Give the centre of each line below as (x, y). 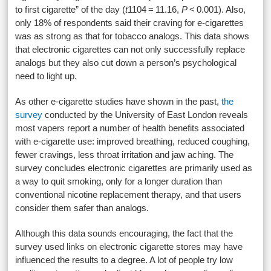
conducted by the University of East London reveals (145, 115)
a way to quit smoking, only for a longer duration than (119, 181)
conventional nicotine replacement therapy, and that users (129, 194)
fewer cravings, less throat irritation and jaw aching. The (125, 155)
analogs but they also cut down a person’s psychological (126, 63)
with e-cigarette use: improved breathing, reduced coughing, (133, 141)
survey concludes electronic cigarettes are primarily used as (134, 168)
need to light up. (46, 76)
